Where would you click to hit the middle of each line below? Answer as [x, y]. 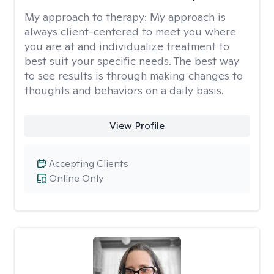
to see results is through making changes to [134, 76]
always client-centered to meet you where [130, 31]
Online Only [76, 178]
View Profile [137, 126]
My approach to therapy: [87, 17]
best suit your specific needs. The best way [132, 61]
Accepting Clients [89, 164]
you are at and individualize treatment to [127, 46]
